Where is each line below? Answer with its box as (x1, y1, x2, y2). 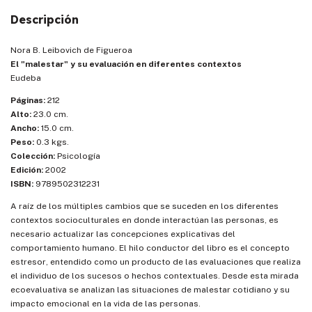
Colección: (10, 151, 55, 162)
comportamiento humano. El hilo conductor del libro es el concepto (10, 243, 290, 253)
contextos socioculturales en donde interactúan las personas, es (10, 215, 279, 226)
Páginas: (10, 95, 45, 106)
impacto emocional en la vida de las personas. (10, 299, 201, 309)
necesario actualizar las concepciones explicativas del (10, 229, 235, 240)
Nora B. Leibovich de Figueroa (10, 45, 132, 56)
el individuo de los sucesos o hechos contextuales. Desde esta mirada (10, 271, 299, 281)
